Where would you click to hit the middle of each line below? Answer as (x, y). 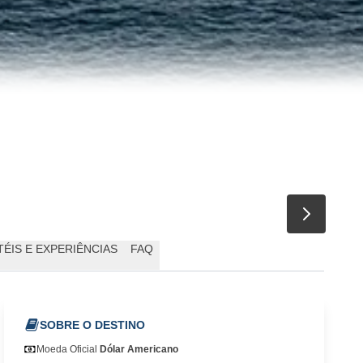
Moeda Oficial (68, 350)
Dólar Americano (139, 350)
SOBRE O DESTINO (93, 325)
